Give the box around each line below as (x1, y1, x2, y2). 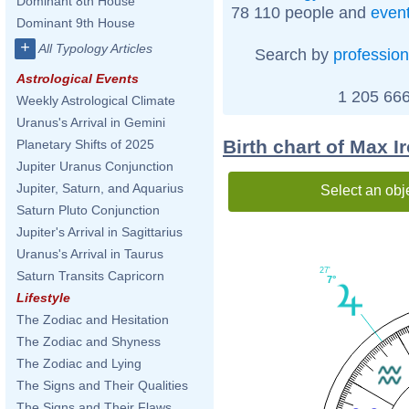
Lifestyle (16, 290, 70, 305)
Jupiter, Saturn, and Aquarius (16, 181, 184, 195)
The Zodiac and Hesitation (16, 312, 169, 327)
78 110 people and (231, 3, 371, 22)
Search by (254, 45, 333, 64)
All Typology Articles (38, 41, 152, 56)
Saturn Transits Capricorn (16, 268, 164, 283)
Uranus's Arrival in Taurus (16, 246, 163, 261)
